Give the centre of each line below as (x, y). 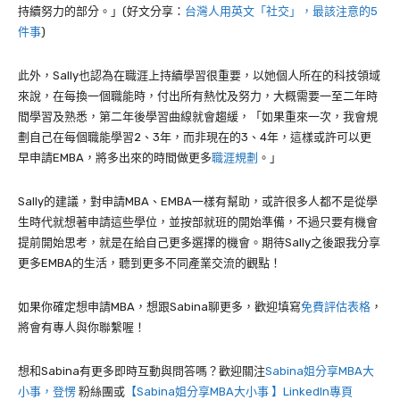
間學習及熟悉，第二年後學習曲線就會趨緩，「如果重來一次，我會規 (198, 116)
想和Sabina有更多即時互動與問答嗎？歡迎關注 (142, 371)
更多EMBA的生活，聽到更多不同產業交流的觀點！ (150, 262)
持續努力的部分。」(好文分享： (101, 11)
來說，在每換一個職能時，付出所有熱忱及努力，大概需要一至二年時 (198, 96)
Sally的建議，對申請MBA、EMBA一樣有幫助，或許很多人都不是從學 (198, 201)
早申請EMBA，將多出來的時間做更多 (115, 157)
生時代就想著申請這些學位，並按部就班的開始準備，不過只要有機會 (198, 221)
